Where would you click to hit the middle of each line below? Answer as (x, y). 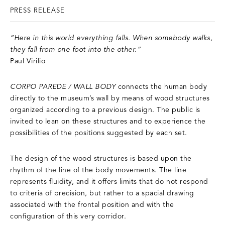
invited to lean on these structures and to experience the (108, 122)
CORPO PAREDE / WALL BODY (64, 87)
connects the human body (162, 87)
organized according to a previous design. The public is (105, 110)
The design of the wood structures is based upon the (101, 159)
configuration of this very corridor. (68, 216)
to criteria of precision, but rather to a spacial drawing (102, 193)
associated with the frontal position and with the (92, 205)
